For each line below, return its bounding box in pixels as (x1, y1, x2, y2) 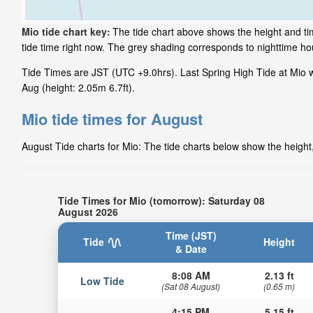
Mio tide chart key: (22, 24, 110, 39)
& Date (175, 241, 207, 256)
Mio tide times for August (22, 108, 203, 131)
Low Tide (80, 273, 124, 288)
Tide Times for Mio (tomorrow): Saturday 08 (57, 193, 265, 208)
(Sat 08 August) (161, 279, 221, 292)
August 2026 (57, 204, 118, 219)
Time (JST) (165, 228, 217, 242)
